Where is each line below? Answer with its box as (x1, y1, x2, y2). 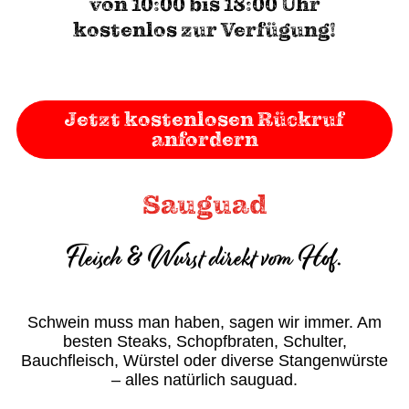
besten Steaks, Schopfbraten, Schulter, (62, 332, 347, 351)
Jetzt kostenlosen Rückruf (65, 108, 344, 131)
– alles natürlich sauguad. (111, 371, 298, 389)
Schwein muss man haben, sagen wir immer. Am (27, 313, 382, 331)
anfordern (151, 128, 258, 152)
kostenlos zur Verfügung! (73, 18, 336, 42)
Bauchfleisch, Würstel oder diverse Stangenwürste (21, 351, 388, 370)
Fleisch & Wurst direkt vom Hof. (67, 231, 342, 286)
